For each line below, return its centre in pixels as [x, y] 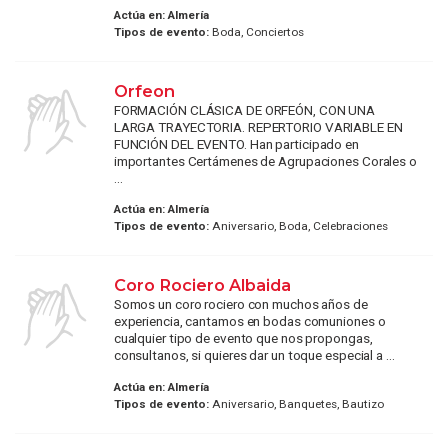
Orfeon [146, 90]
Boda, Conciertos [256, 31]
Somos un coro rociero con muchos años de [240, 304]
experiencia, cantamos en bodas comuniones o [249, 321]
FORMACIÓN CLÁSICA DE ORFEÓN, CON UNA [244, 109]
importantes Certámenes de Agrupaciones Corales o [265, 160]
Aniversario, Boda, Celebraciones [298, 226]
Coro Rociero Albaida [204, 285]
